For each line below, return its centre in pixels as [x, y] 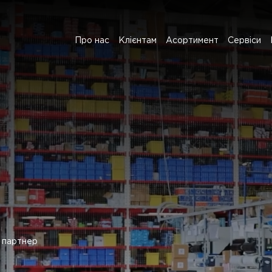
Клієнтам [138, 41]
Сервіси [244, 41]
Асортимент [192, 41]
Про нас [92, 41]
